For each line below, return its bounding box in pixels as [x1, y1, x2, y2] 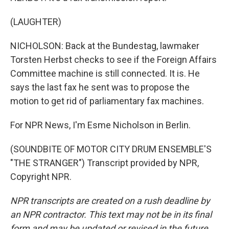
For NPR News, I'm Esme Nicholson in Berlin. [10, 120, 191, 130]
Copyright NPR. [10, 171, 72, 182]
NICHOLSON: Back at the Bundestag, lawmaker [10, 40, 199, 51]
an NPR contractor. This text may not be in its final [10, 209, 212, 220]
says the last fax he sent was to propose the [10, 82, 190, 93]
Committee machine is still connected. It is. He [10, 68, 200, 79]
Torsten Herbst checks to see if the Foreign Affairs [10, 54, 217, 65]
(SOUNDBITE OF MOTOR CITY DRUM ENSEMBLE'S [10, 144, 212, 154]
